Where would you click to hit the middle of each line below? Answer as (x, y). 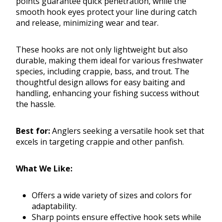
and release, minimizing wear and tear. (87, 23)
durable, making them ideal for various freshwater (110, 61)
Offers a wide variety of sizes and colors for (112, 195)
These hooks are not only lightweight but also (102, 50)
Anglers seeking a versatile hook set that (127, 131)
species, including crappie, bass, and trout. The (103, 72)
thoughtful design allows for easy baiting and (100, 83)
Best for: (33, 131)
